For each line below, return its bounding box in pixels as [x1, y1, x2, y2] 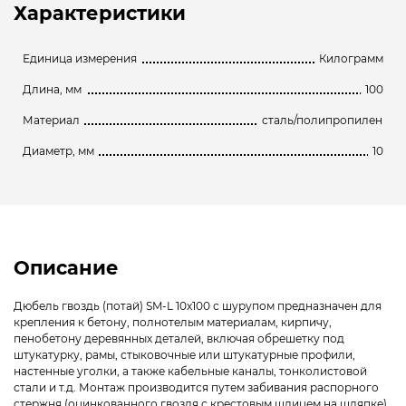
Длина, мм [23, 82, 82, 97]
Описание [14, 256, 119, 279]
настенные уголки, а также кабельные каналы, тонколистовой [14, 363, 367, 378]
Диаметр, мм [23, 144, 94, 159]
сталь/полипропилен [262, 113, 383, 128]
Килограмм [319, 52, 383, 66]
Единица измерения [23, 52, 137, 66]
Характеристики [14, 2, 186, 25]
